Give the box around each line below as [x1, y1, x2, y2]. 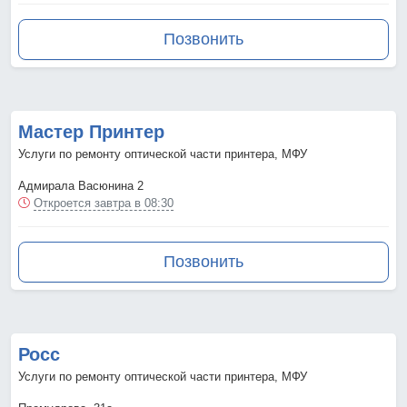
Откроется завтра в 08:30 [34, 196, 174, 211]
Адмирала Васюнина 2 [18, 179, 144, 194]
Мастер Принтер [18, 122, 164, 143]
